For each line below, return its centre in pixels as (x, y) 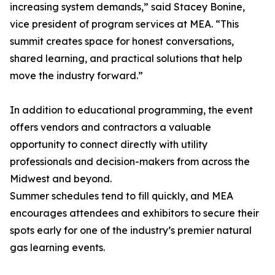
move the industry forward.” (76, 76)
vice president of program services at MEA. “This (124, 24)
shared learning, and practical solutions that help (126, 59)
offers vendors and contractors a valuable (110, 127)
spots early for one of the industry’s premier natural (131, 230)
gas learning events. (57, 248)
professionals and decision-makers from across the (130, 162)
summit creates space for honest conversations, (122, 41)
